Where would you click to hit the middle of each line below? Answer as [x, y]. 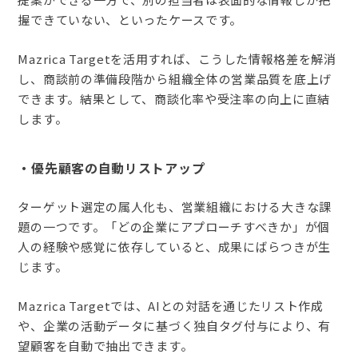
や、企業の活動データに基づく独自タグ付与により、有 [174, 325]
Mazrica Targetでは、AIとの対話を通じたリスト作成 [171, 305]
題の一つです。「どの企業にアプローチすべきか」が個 [174, 226]
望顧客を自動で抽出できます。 [105, 345]
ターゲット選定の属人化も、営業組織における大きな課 [175, 206]
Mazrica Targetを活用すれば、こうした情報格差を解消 [177, 59]
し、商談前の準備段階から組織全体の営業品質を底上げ [175, 79]
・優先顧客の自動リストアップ [111, 168]
